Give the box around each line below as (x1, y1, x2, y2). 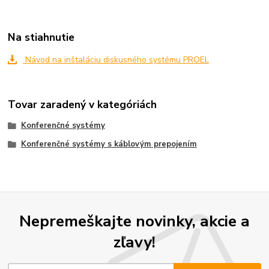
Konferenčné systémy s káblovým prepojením (20, 139, 197, 150)
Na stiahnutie (8, 29, 75, 44)
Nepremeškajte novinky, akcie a (19, 210, 250, 232)
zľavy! (113, 231, 156, 253)
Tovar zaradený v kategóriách (8, 97, 157, 112)
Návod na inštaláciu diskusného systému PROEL (22, 54, 209, 66)
